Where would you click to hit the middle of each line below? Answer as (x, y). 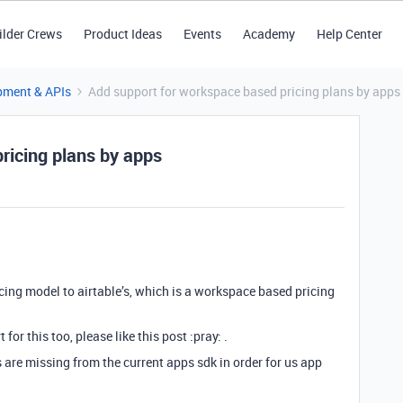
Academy (269, 34)
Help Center (349, 34)
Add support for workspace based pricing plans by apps (244, 91)
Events (202, 34)
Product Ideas (122, 34)
